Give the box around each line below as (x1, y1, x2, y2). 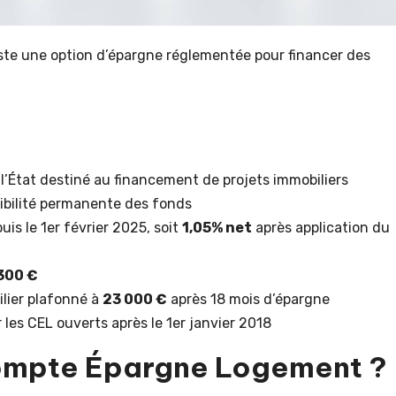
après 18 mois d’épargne (167, 290, 330, 308)
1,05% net (182, 218, 252, 236)
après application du (252, 218, 390, 236)
